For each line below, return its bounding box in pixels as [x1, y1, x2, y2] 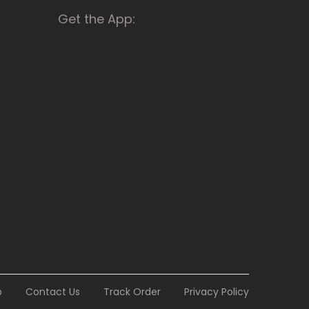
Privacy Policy [184, 284, 249, 299]
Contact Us [26, 284, 80, 299]
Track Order [103, 284, 161, 299]
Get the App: [57, 10, 135, 28]
